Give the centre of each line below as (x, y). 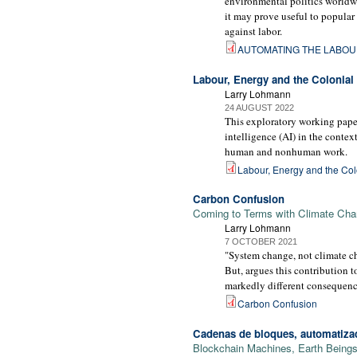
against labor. (253, 31)
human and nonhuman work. (286, 151)
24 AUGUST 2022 (259, 107)
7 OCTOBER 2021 (261, 242)
